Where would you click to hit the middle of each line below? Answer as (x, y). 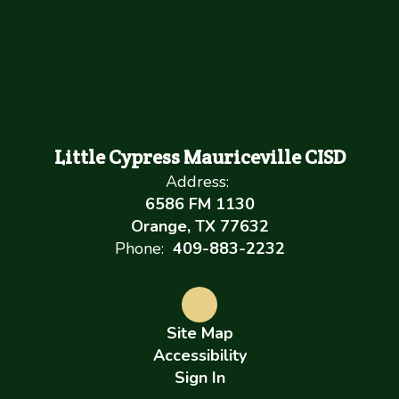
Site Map (199, 333)
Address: (197, 182)
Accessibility (199, 355)
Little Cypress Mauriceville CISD (199, 157)
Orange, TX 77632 (199, 226)
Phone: (139, 248)
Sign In (199, 378)
